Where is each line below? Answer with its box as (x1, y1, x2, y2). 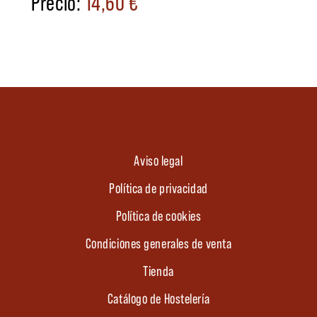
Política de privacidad (109, 179, 208, 197)
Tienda (143, 262, 174, 279)
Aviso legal (134, 151, 183, 169)
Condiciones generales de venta (85, 234, 232, 252)
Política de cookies (115, 207, 202, 224)
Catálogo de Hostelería (107, 289, 210, 307)
